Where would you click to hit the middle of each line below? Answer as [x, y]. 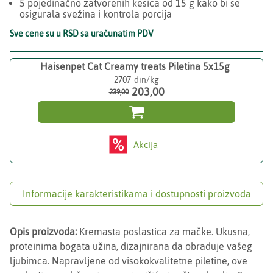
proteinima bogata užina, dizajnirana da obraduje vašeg [131, 246]
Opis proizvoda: [44, 232]
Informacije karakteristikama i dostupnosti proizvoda [136, 194]
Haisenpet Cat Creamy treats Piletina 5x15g [135, 66]
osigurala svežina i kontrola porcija [96, 14]
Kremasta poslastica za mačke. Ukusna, [165, 232]
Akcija [146, 144]
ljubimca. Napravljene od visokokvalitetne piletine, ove [129, 261]
